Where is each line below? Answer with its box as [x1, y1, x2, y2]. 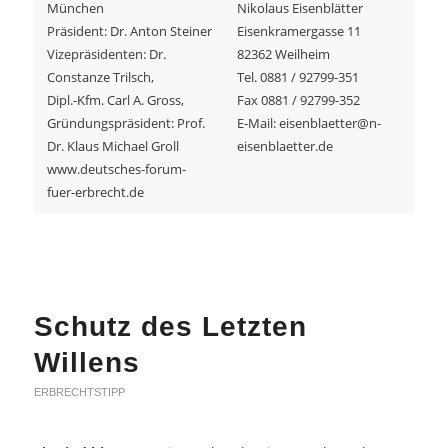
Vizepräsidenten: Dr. [46, 45, 166, 64]
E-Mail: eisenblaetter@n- [236, 114, 381, 133]
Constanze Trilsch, [46, 68, 154, 87]
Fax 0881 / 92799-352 [236, 91, 360, 110]
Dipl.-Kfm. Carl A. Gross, [46, 91, 184, 110]
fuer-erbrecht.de [46, 183, 144, 202]
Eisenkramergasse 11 [236, 22, 361, 41]
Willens [33, 347, 140, 379]
